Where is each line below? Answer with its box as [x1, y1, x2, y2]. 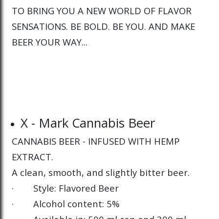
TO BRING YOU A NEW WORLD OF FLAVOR [12, 4, 192, 17]
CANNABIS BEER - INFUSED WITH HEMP [12, 134, 180, 147]
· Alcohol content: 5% [12, 197, 119, 210]
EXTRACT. [12, 150, 53, 163]
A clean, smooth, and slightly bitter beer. [12, 166, 190, 178]
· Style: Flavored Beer [12, 181, 119, 194]
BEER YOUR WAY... [12, 35, 88, 48]
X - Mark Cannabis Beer [21, 113, 155, 131]
